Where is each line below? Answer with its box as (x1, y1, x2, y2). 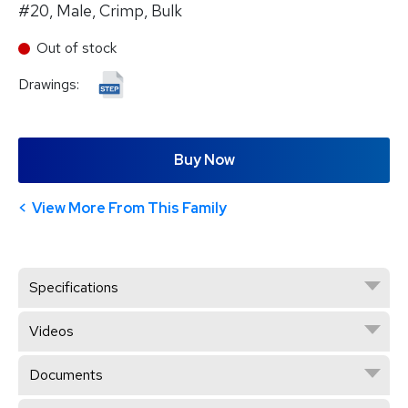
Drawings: (18, 75, 83, 95)
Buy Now (173, 149, 235, 169)
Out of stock (36, 38, 117, 58)
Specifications (29, 277, 118, 297)
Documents (29, 364, 103, 384)
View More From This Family (32, 198, 227, 218)
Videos (29, 321, 74, 341)
